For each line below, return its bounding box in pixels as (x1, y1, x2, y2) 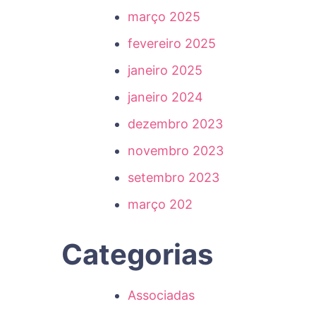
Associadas (128, 288, 195, 303)
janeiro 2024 (128, 90, 203, 105)
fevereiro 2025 (128, 36, 216, 51)
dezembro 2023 (128, 116, 223, 132)
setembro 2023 (128, 170, 219, 186)
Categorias (61, 237, 213, 272)
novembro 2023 (128, 143, 224, 159)
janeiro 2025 (128, 63, 202, 78)
